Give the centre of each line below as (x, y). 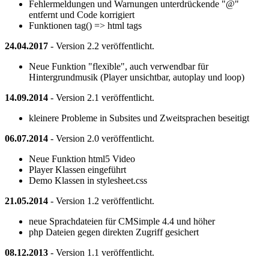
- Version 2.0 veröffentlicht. (101, 138)
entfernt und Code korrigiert (82, 14)
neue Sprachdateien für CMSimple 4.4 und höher (122, 221)
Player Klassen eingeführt (77, 169)
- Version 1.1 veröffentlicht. (101, 252)
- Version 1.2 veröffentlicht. (101, 201)
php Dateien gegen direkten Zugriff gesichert (114, 232)
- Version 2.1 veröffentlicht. (101, 97)
